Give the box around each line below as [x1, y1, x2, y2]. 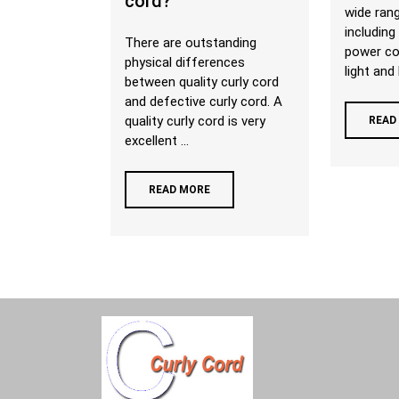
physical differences [125, 54, 245, 70]
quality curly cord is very [125, 113, 265, 129]
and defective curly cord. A [125, 94, 282, 110]
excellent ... [125, 133, 189, 149]
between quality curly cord [125, 74, 279, 90]
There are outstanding [125, 35, 256, 51]
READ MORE [149, 183, 210, 196]
